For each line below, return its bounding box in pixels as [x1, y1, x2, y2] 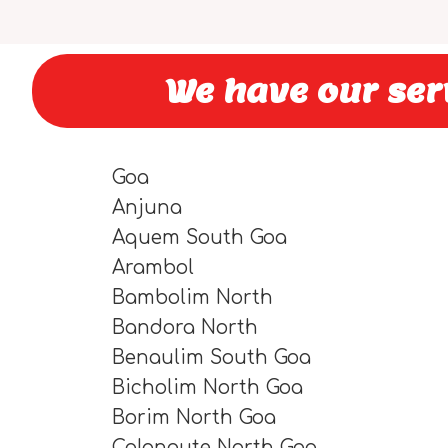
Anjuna [112, 196, 182, 218]
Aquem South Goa [112, 226, 287, 248]
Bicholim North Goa [112, 376, 303, 398]
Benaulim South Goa [112, 346, 311, 368]
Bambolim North [112, 286, 273, 308]
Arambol [112, 256, 194, 278]
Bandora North [112, 316, 258, 338]
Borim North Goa [112, 406, 276, 428]
